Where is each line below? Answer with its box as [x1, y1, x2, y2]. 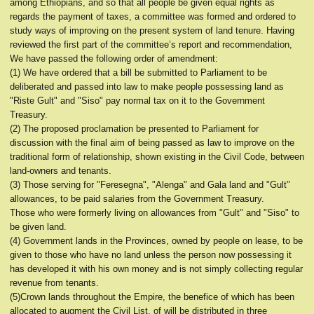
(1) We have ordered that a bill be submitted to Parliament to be [10, 67, 267, 78]
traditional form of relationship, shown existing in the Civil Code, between [10, 151, 304, 162]
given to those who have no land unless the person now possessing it [10, 250, 292, 260]
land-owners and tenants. [10, 165, 111, 176]
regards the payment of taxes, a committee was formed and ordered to [10, 11, 296, 22]
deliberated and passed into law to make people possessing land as [10, 81, 284, 92]
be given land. [10, 221, 67, 232]
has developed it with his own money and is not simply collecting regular [10, 264, 303, 274]
